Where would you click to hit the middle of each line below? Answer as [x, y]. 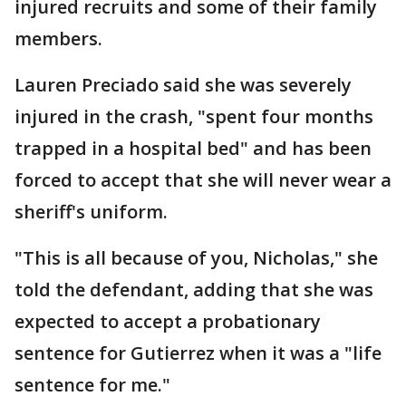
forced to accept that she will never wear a [203, 180]
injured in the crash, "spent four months [194, 116]
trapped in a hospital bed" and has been [193, 148]
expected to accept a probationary [168, 321]
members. [58, 39]
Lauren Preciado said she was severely [183, 85]
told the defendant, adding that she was [194, 290]
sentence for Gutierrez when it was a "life [198, 353]
